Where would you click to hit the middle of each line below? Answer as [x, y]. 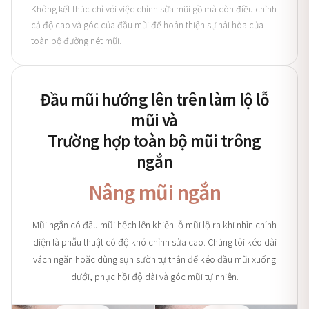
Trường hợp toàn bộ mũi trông [154, 140]
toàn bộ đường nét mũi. [76, 40]
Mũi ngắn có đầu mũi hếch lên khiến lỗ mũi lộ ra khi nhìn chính [154, 225]
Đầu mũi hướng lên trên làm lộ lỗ [154, 99]
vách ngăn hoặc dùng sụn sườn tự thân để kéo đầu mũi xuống [154, 259]
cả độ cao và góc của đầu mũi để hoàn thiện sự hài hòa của [147, 24]
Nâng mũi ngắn [154, 192]
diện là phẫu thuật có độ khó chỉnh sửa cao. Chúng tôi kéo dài [154, 242]
